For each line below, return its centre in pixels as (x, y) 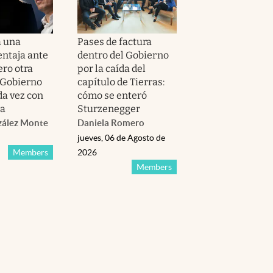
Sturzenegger (109, 109)
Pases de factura (115, 42)
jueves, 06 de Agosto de (121, 138)
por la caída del (112, 69)
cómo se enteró (112, 96)
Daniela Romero (111, 123)
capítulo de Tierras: (121, 82)
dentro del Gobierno (123, 55)
